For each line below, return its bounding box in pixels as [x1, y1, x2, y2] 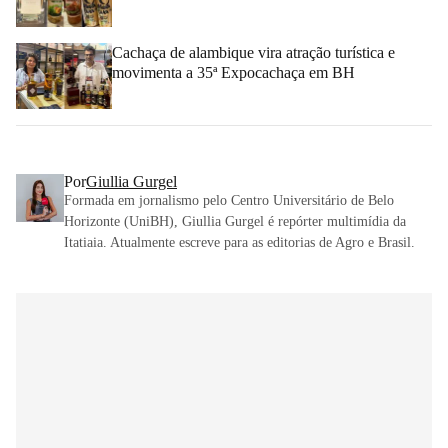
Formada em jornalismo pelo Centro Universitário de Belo [64, 192, 394, 208]
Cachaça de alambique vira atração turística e [112, 44, 395, 62]
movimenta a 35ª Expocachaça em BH [112, 64, 355, 82]
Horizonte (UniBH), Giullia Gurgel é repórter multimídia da [64, 213, 406, 229]
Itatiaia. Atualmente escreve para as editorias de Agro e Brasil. [64, 234, 415, 250]
